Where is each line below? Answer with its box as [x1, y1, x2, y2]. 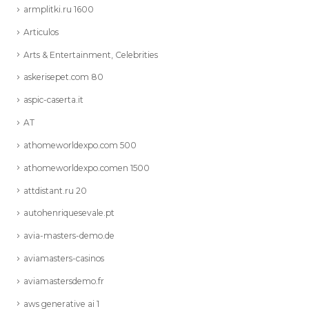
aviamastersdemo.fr [23, 275, 104, 286]
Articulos [23, 26, 59, 37]
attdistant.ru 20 [23, 184, 87, 195]
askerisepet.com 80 [23, 70, 103, 81]
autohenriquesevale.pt [23, 206, 114, 217]
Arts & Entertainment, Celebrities [23, 48, 158, 59]
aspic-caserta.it [23, 93, 83, 104]
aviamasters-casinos [23, 252, 104, 263]
